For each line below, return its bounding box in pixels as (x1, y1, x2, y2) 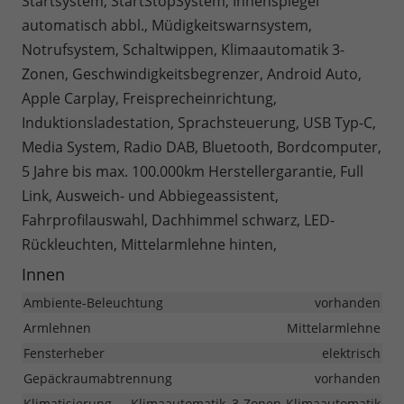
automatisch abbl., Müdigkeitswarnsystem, (22, 15, 312, 36)
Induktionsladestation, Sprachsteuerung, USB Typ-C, (22, 113, 376, 133)
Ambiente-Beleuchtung (23, 294, 163, 312)
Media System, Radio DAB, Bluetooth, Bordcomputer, (22, 137, 381, 158)
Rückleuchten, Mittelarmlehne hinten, (22, 234, 277, 255)
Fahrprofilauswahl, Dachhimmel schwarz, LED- (22, 210, 335, 231)
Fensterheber (23, 344, 105, 363)
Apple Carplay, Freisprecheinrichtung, (22, 88, 277, 109)
